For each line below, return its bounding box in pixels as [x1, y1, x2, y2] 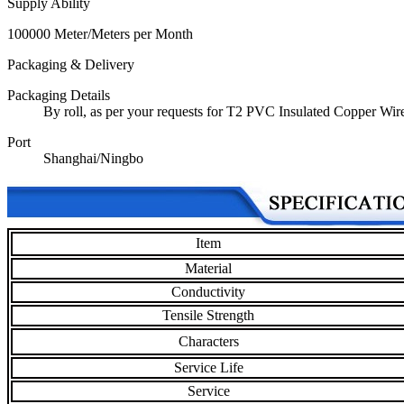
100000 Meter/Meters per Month [7, 26, 193, 42]
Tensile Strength [162, 308, 254, 324]
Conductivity [171, 284, 245, 300]
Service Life [173, 360, 243, 376]
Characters [178, 334, 239, 350]
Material [185, 261, 232, 277]
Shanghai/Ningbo [43, 151, 143, 167]
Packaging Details [7, 87, 110, 104]
